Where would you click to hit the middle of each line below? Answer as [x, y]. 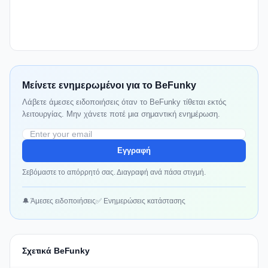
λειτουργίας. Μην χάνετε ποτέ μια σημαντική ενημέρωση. [121, 114]
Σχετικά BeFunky [56, 251]
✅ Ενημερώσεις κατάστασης [141, 201]
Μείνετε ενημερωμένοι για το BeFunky [109, 86]
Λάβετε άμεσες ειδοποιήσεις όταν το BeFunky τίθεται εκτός [124, 102]
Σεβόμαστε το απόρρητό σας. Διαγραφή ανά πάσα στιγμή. [114, 173]
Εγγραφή [134, 151]
